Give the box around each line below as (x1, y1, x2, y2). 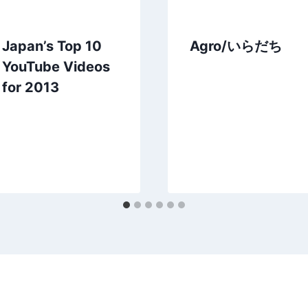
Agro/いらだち (190, 37, 282, 54)
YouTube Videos (1, 58, 110, 75)
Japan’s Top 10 (1, 37, 102, 54)
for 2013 (1, 78, 59, 96)
